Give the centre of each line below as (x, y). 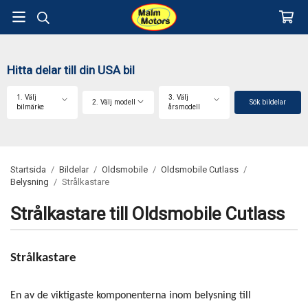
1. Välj (26, 97)
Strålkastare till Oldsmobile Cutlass (147, 214)
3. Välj (178, 97)
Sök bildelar (268, 102)
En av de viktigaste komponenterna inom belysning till (131, 296)
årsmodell (184, 107)
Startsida (28, 169)
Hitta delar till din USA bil (71, 70)
